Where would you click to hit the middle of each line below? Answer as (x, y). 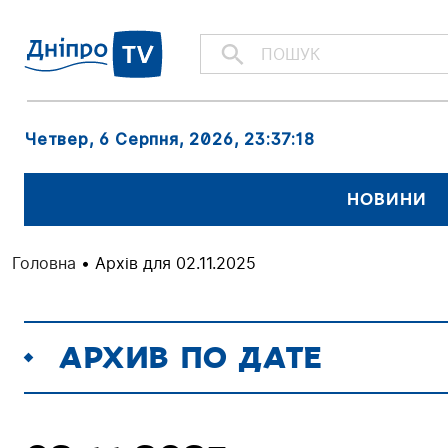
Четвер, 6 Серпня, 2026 (129, 138)
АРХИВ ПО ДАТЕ (191, 357)
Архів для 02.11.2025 (175, 262)
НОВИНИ (387, 199)
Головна (44, 262)
